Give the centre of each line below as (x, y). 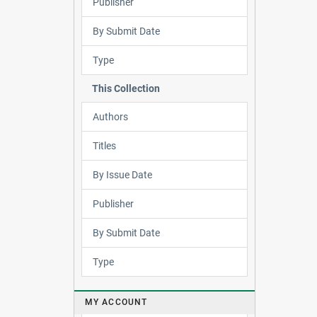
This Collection (126, 88)
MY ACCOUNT (116, 302)
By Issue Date (122, 174)
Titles (104, 145)
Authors (110, 116)
